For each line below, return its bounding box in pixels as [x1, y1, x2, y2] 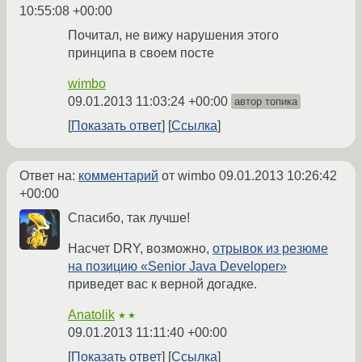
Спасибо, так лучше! [68, 211, 190, 225]
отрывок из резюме [213, 242, 328, 256]
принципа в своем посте [68, 46, 214, 61]
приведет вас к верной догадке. [68, 277, 257, 292]
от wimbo [158, 169, 219, 183]
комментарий [78, 169, 158, 183]
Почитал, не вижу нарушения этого [68, 28, 279, 43]
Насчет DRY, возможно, [68, 242, 213, 256]
